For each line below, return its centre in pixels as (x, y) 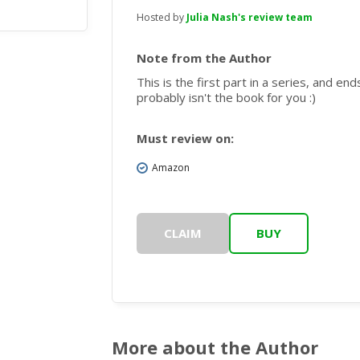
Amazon (171, 168)
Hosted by (162, 18)
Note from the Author (204, 58)
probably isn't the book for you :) (226, 98)
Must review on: (185, 139)
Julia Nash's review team (250, 18)
